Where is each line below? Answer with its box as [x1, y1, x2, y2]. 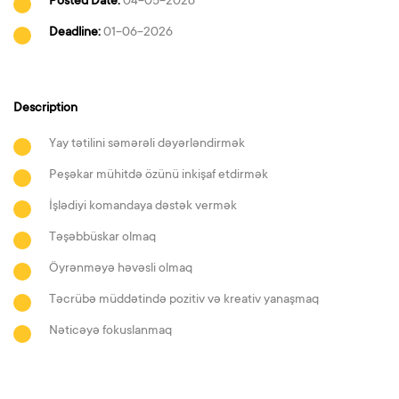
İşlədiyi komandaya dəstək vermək [49, 199, 237, 214]
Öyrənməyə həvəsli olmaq [49, 262, 192, 276]
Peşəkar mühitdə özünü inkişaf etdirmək [49, 168, 268, 183]
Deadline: [49, 26, 101, 40]
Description [13, 102, 77, 116]
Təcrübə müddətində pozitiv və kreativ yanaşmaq [49, 293, 319, 307]
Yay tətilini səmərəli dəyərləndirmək [49, 137, 245, 151]
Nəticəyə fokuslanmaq [49, 324, 172, 338]
